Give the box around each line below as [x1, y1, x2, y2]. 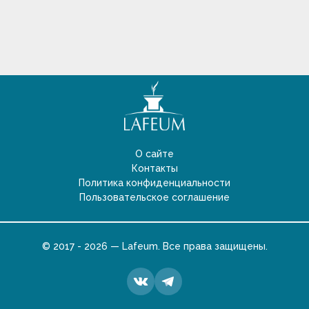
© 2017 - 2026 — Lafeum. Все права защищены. [41, 241, 268, 252]
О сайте [135, 148, 174, 159]
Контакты [131, 163, 178, 174]
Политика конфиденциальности [79, 177, 230, 188]
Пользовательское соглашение [79, 192, 230, 203]
